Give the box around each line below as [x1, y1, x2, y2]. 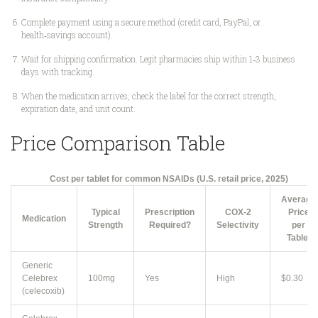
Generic [22, 261, 53, 271]
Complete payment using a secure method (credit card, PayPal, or [21, 16, 261, 28]
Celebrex [22, 273, 57, 284]
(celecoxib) [22, 286, 65, 297]
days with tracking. [21, 66, 94, 78]
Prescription [145, 207, 194, 218]
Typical [91, 207, 120, 218]
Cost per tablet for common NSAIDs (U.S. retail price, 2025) [50, 174, 288, 185]
